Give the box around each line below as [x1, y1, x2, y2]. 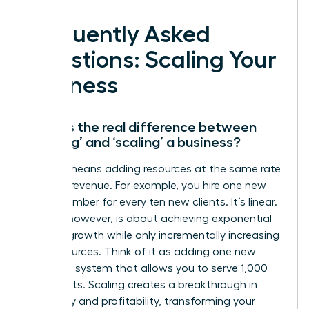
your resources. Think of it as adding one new [26, 246, 256, 257]
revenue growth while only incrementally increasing [26, 229, 279, 241]
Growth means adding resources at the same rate [26, 163, 281, 175]
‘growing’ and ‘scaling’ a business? [26, 134, 241, 149]
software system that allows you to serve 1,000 [26, 262, 268, 274]
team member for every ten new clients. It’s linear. [26, 196, 277, 208]
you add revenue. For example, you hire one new [26, 179, 266, 191]
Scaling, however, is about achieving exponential [26, 212, 272, 224]
